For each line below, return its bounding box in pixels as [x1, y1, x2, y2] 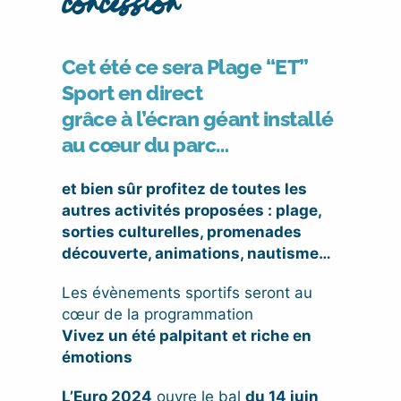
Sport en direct [61, 81, 203, 106]
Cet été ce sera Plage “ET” [61, 55, 309, 80]
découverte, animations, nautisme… [61, 244, 331, 263]
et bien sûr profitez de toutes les [61, 180, 307, 199]
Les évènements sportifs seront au [61, 284, 312, 303]
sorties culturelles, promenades [61, 223, 302, 242]
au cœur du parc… [61, 132, 229, 158]
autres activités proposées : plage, [61, 201, 321, 220]
